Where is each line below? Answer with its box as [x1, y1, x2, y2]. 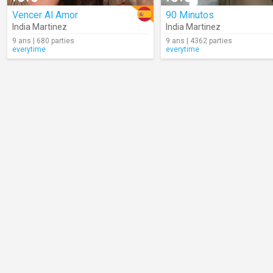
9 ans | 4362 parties [166, 37, 232, 45]
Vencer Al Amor [12, 9, 78, 21]
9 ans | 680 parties [12, 37, 74, 45]
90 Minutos [166, 9, 214, 21]
